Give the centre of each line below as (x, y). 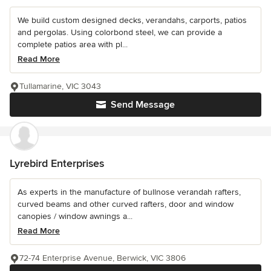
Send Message (143, 104)
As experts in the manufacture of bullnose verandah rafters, (129, 192)
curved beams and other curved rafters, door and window (126, 204)
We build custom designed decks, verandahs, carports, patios (132, 20)
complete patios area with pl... (73, 44)
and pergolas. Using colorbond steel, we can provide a (120, 32)
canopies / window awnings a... (75, 216)
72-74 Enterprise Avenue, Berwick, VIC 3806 (103, 258)
